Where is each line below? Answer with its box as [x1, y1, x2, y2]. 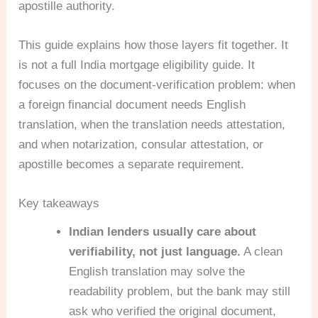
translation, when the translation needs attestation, [18, 118, 286, 132]
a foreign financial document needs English [18, 98, 246, 112]
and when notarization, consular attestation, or [18, 138, 264, 152]
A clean [241, 245, 283, 259]
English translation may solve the [69, 265, 246, 279]
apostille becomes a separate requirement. [18, 158, 245, 172]
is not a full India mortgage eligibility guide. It [18, 58, 256, 72]
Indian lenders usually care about [69, 225, 257, 239]
